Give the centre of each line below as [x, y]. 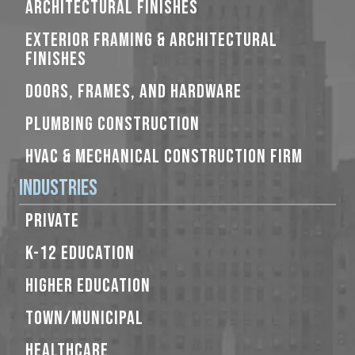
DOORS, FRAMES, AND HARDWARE [134, 92]
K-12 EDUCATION [80, 253]
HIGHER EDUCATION [88, 286]
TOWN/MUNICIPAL [84, 318]
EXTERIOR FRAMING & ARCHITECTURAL [151, 40]
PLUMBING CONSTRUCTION [113, 124]
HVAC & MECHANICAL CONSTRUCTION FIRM [164, 157]
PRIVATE [52, 221]
